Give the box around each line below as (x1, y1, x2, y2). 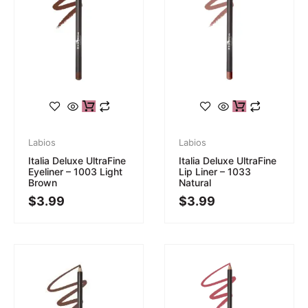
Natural (179, 176, 211, 188)
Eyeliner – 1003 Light (28, 165, 122, 177)
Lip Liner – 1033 (179, 165, 251, 177)
